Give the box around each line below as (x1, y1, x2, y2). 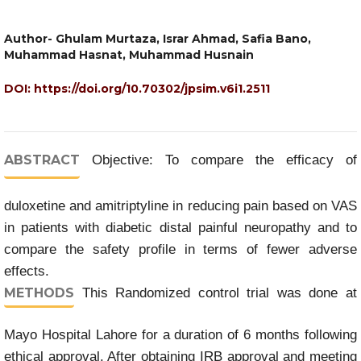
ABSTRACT (4, 152, 80, 168)
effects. (4, 263, 49, 279)
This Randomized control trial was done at (74, 285, 357, 301)
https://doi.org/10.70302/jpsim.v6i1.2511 (34, 81, 270, 96)
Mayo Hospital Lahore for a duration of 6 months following (4, 327, 357, 342)
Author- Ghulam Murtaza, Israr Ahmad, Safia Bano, (4, 31, 311, 46)
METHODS (4, 285, 74, 301)
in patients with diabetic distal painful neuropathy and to (4, 220, 357, 235)
